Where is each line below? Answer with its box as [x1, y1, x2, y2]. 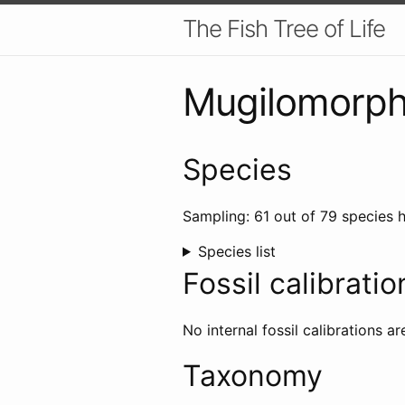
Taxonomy [183, 357, 323, 393]
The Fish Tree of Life [183, 14, 385, 42]
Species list [197, 241, 276, 260]
